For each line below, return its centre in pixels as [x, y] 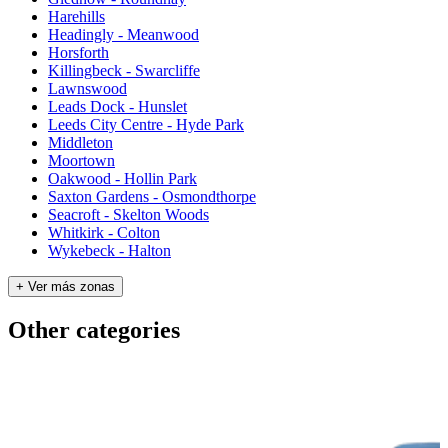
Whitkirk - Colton [104, 232]
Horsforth [78, 52]
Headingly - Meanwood [123, 34]
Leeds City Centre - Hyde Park [146, 124]
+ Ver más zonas [65, 286]
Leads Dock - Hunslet [117, 106]
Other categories [94, 329]
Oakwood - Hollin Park [122, 178]
